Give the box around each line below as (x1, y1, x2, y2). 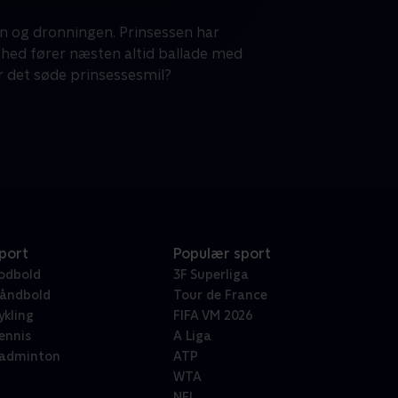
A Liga (172, 329, 211, 344)
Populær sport (172, 245, 271, 263)
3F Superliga (172, 267, 249, 283)
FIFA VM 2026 (172, 308, 252, 323)
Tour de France (172, 288, 267, 303)
